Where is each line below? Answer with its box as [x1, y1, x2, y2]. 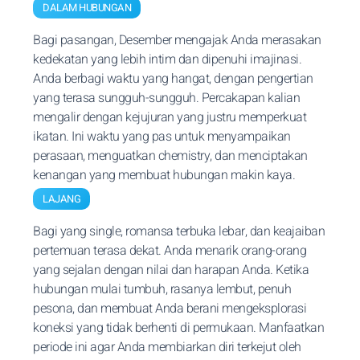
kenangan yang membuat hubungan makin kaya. [33, 166, 295, 185]
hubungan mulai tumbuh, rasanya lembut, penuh [33, 280, 291, 299]
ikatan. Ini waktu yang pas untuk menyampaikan [33, 127, 291, 146]
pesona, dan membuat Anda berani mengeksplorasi [33, 299, 306, 318]
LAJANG [43, 191, 80, 207]
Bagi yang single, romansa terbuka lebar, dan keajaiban [33, 222, 325, 241]
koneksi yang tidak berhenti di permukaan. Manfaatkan [33, 318, 324, 337]
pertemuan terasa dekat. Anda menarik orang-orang [33, 241, 306, 260]
